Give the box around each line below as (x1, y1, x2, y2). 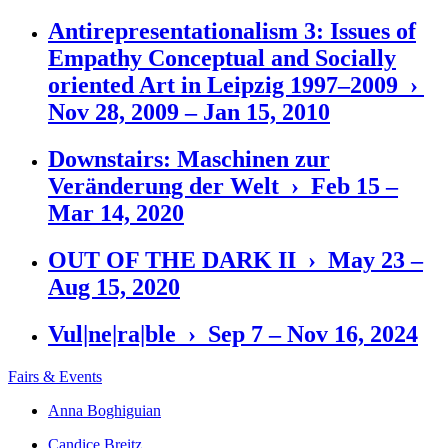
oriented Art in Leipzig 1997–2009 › (48, 72, 424, 99)
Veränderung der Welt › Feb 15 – (48, 173, 398, 200)
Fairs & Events (8, 367, 102, 385)
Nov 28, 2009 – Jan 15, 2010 (48, 99, 330, 126)
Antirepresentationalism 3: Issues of (48, 18, 416, 45)
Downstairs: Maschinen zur (48, 146, 330, 173)
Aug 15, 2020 (48, 274, 180, 301)
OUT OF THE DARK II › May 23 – (48, 247, 423, 274)
